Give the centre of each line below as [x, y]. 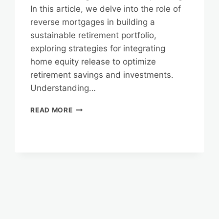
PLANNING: [92, 169]
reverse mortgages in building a [93, 22]
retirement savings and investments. [102, 75]
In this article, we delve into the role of [106, 9]
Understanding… [63, 88]
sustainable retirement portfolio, [94, 35]
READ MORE [52, 110]
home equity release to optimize [93, 62]
